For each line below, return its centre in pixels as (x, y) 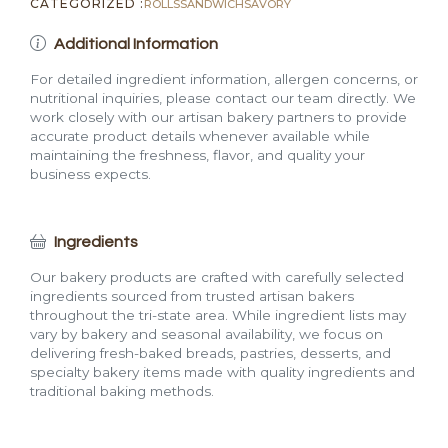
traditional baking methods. (122, 390)
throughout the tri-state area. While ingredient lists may (218, 314)
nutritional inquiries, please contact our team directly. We (223, 97)
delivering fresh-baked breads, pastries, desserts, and (210, 352)
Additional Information (136, 43)
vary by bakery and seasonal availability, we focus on (206, 333)
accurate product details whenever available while (200, 135)
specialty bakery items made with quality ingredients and (222, 371)
